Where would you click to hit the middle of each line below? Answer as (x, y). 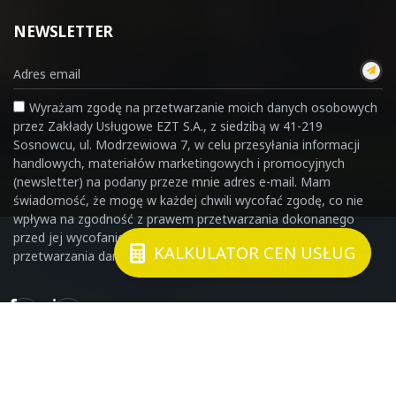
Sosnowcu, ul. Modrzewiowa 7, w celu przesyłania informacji (187, 144)
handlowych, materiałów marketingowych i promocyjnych (179, 163)
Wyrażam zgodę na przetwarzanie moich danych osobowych (203, 107)
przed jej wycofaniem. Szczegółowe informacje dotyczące (180, 237)
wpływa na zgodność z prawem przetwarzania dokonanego (184, 218)
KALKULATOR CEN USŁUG (254, 253)
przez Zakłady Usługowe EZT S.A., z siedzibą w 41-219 (168, 126)
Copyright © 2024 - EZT (198, 373)
